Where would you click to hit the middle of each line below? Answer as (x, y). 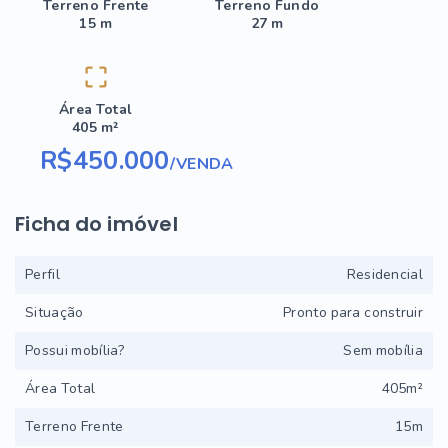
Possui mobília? (75, 350)
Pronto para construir (353, 312)
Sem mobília (383, 350)
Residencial (384, 274)
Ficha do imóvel (96, 224)
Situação (54, 312)
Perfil (42, 274)
